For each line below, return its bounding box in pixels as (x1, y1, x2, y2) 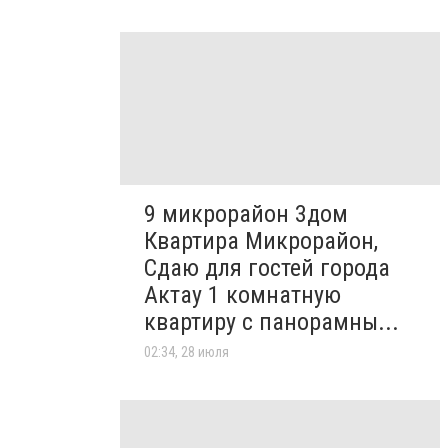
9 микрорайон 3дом (144, 199, 348, 228)
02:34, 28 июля (144, 343, 229, 360)
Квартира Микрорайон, (144, 226, 378, 255)
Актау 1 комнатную (144, 280, 341, 309)
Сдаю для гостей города (144, 253, 390, 282)
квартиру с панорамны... (144, 307, 399, 336)
